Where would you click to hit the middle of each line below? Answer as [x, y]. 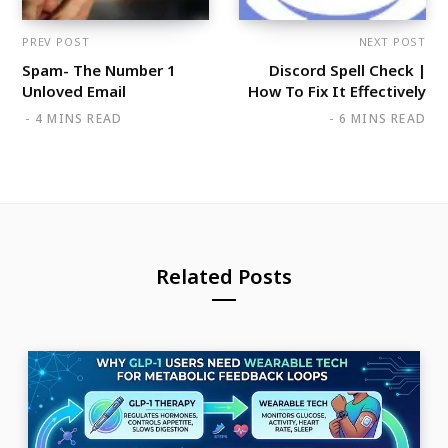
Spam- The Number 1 [99, 69]
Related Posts [224, 276]
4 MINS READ [79, 118]
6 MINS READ [382, 118]
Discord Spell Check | [347, 69]
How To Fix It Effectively [337, 90]
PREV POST [56, 41]
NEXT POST [392, 41]
